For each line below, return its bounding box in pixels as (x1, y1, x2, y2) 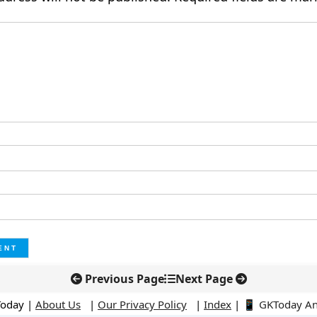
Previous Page (84, 271, 164, 287)
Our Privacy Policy (98, 297, 187, 311)
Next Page (175, 271, 233, 287)
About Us (35, 297, 81, 311)
